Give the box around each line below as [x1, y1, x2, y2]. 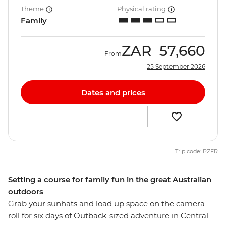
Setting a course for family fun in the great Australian [8, 175, 211, 185]
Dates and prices [81, 87, 145, 97]
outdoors [8, 187, 43, 197]
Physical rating [117, 5, 167, 13]
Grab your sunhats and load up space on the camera [8, 199, 205, 209]
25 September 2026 [147, 63, 205, 71]
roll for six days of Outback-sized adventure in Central [8, 211, 208, 221]
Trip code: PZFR [175, 148, 218, 155]
